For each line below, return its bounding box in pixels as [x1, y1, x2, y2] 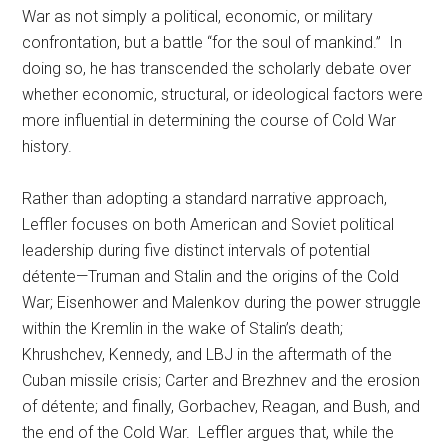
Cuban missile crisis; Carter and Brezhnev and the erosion [22, 371, 421, 390]
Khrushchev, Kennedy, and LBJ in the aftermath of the [22, 345, 393, 364]
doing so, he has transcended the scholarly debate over [22, 59, 412, 78]
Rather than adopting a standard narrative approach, [22, 189, 388, 208]
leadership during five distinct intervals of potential [22, 241, 371, 260]
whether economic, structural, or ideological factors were [22, 85, 424, 104]
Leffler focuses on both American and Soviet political [22, 215, 395, 234]
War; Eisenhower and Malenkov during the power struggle [22, 293, 422, 312]
